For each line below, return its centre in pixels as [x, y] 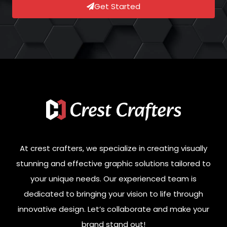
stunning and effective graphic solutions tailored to [113, 163]
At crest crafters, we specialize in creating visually [113, 148]
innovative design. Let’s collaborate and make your [113, 209]
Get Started [117, 7]
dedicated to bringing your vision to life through [113, 194]
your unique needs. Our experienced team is [113, 178]
